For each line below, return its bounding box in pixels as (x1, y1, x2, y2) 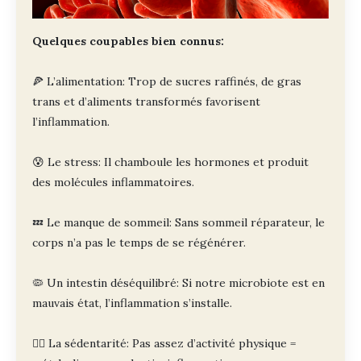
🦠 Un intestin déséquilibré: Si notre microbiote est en (32, 276, 325, 291)
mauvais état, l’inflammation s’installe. (32, 296, 232, 311)
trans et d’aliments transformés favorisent (32, 94, 260, 110)
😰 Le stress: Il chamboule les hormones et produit (32, 155, 309, 170)
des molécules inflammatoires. (32, 175, 194, 190)
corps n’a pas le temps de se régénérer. (32, 235, 246, 251)
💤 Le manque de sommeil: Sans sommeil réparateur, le (32, 215, 325, 230)
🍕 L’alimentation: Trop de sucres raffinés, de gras (32, 74, 301, 89)
